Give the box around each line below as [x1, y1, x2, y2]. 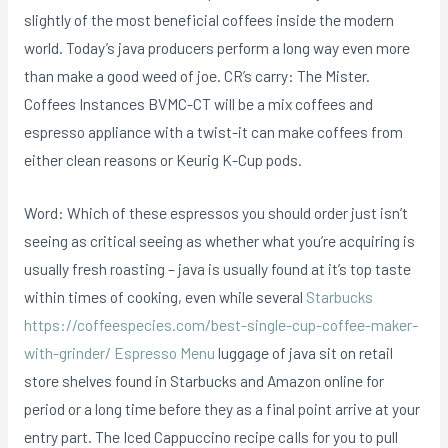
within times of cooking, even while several [23, 286, 306, 306]
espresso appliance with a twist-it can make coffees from [23, 122, 403, 141]
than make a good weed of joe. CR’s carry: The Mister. [23, 66, 370, 85]
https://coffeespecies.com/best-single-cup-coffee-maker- [23, 314, 418, 334]
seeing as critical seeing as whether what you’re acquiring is [23, 230, 415, 250]
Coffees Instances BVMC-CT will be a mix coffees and [23, 94, 373, 113]
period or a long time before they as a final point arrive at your [23, 398, 420, 418]
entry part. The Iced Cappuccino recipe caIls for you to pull [23, 426, 398, 446]
